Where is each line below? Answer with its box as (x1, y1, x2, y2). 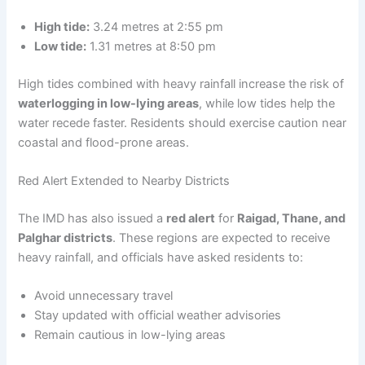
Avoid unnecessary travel (34, 288, 174, 304)
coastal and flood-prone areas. (18, 134, 190, 150)
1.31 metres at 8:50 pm (86, 38, 217, 54)
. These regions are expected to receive (112, 231, 331, 246)
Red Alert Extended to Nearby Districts (18, 174, 231, 189)
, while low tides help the (199, 95, 336, 111)
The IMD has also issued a (18, 211, 167, 226)
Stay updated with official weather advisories (34, 308, 282, 323)
